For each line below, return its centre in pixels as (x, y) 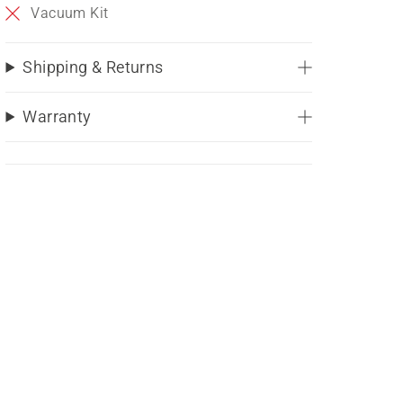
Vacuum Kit (70, 13)
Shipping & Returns (93, 67)
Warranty (57, 116)
